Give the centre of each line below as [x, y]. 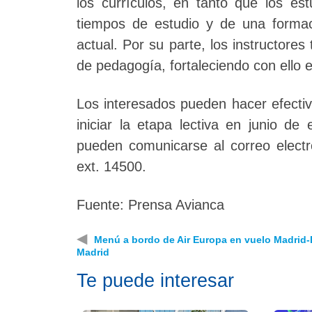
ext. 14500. [111, 166]
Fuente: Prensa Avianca [150, 204]
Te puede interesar [155, 280]
